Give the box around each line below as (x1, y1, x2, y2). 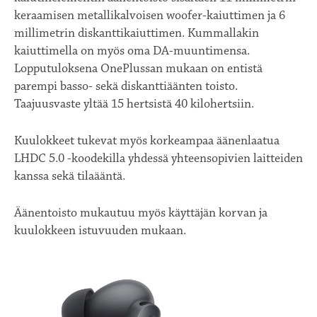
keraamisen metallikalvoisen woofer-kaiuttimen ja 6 (14, 7, 285, 23)
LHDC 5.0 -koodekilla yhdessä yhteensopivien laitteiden (14, 150, 303, 166)
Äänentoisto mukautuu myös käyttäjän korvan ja (14, 204, 267, 221)
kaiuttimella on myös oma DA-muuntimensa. (14, 42, 250, 59)
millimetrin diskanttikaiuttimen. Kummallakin (14, 25, 259, 41)
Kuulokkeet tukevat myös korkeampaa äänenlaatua (14, 132, 279, 149)
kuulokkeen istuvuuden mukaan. (14, 222, 186, 238)
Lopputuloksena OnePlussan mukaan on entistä (14, 60, 263, 76)
